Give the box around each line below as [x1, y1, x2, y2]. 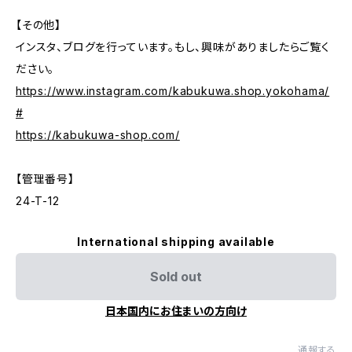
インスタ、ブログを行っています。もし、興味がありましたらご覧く [16, 40, 330, 53]
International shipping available [77, 235, 275, 248]
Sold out [150, 269, 202, 284]
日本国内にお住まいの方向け [105, 304, 247, 317]
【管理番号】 [16, 172, 75, 185]
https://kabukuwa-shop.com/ [16, 128, 180, 141]
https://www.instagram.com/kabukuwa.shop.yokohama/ [16, 84, 330, 97]
